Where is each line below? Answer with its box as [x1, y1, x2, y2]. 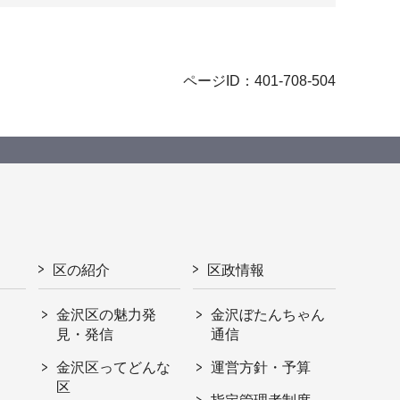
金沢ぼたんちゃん [211, 306, 326, 322]
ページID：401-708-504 [183, 72, 336, 88]
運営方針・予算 [211, 359, 312, 375]
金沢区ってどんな [56, 359, 171, 375]
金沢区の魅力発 [56, 306, 157, 322]
